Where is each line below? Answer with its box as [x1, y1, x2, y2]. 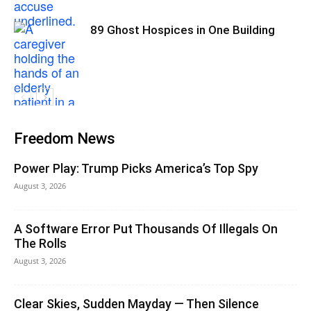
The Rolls [14, 236, 67, 251]
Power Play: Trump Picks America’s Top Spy [14, 161, 258, 176]
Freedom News [14, 130, 115, 147]
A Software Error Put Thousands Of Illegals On [14, 221, 278, 236]
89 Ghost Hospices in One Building [90, 23, 275, 37]
